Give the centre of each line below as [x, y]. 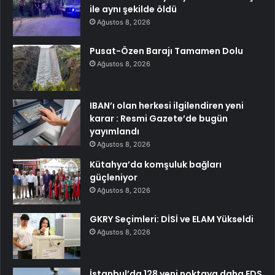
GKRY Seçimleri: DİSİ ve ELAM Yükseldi [172, 219]
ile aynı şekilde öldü [133, 9]
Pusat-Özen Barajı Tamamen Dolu [166, 51]
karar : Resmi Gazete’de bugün [159, 118]
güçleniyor [114, 177]
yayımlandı [114, 131]
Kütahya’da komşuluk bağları [156, 164]
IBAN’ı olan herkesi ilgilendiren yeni [167, 105]
